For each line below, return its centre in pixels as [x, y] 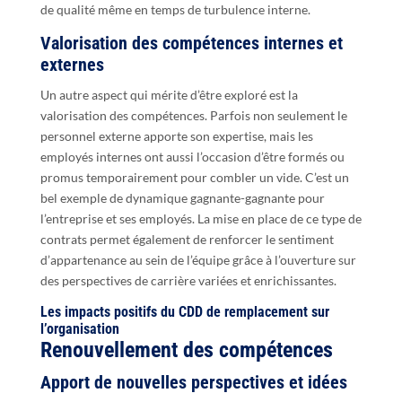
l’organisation [79, 328]
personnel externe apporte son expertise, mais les [176, 135]
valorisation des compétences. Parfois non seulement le [193, 115]
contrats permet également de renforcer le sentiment [187, 239]
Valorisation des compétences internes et [191, 43]
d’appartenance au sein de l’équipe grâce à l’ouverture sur [198, 259]
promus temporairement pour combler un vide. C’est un [194, 177]
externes [72, 64]
